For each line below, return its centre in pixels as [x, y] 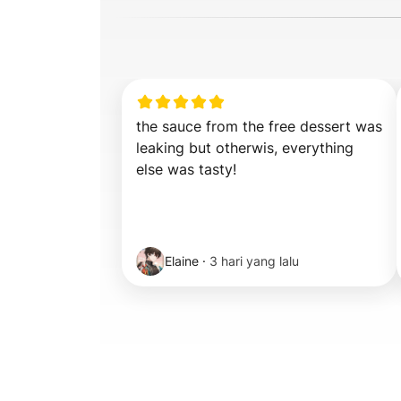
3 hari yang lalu [254, 261]
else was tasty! [186, 169]
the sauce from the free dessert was [259, 126]
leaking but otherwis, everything [245, 148]
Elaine [182, 261]
